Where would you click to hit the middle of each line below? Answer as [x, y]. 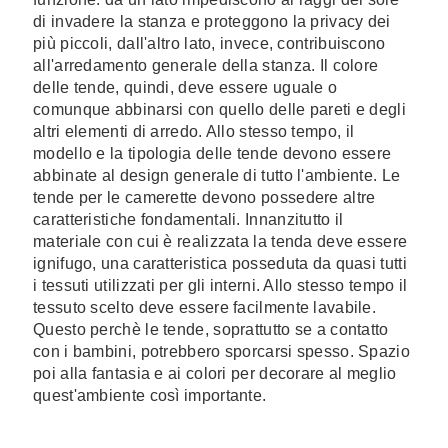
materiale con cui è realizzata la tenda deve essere [220, 241]
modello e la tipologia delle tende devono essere [212, 153]
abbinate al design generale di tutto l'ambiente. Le [217, 175]
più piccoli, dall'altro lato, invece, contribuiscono [209, 43]
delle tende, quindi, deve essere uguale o [185, 87]
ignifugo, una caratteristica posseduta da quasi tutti [220, 263]
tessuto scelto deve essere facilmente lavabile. [205, 307]
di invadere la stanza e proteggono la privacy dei [212, 21]
